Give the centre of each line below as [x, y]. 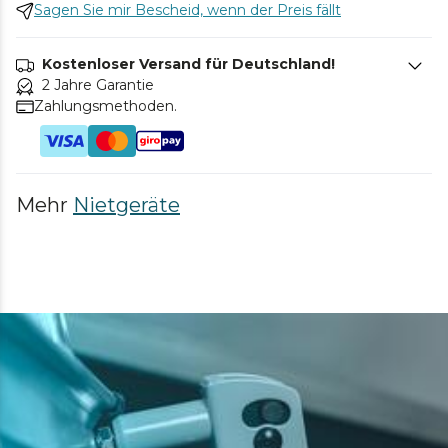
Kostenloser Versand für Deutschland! [188, 64]
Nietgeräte [126, 205]
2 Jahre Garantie [98, 85]
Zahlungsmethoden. [105, 106]
